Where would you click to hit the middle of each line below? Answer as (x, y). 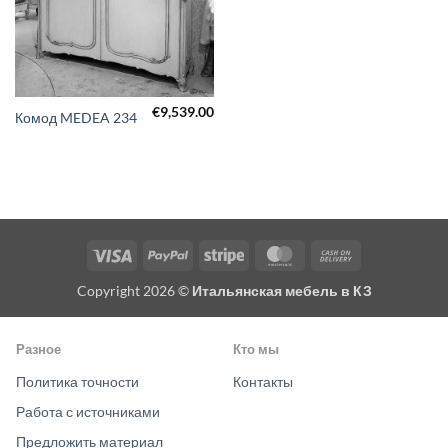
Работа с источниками (88, 411)
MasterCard (336, 253)
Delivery (381, 299)
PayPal (208, 253)
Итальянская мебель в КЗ (281, 290)
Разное (38, 348)
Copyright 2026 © (134, 290)
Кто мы (256, 348)
